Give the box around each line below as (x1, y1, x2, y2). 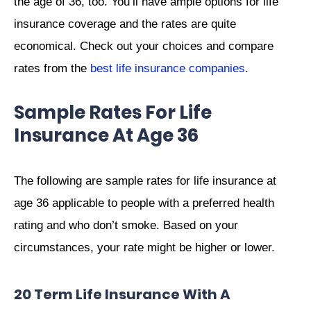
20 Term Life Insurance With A (14, 284, 230, 304)
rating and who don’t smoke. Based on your (14, 218, 238, 232)
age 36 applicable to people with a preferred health (14, 196, 274, 210)
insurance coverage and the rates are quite (14, 17, 236, 31)
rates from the (14, 62, 90, 76)
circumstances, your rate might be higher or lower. (14, 240, 275, 254)
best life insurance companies (90, 62, 245, 76)
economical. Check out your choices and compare (14, 40, 274, 53)
